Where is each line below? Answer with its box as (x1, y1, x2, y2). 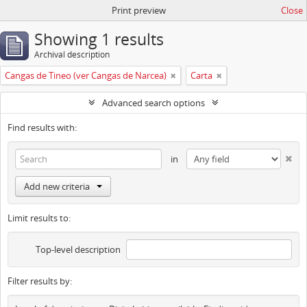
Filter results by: (8, 275, 72, 287)
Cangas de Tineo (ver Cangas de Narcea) (5, 69, 167, 82)
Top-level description (35, 243, 121, 256)
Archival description (34, 49, 110, 60)
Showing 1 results (34, 29, 164, 50)
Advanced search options (102, 97, 205, 109)
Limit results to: (8, 212, 71, 224)
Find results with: (8, 121, 77, 134)
